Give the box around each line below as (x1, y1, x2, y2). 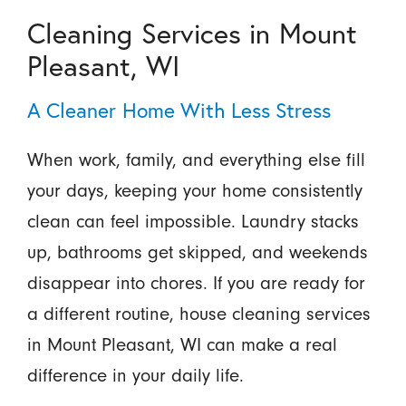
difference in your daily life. (26, 364, 244, 386)
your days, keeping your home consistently (26, 179, 362, 201)
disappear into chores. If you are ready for (26, 272, 365, 294)
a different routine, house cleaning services (26, 303, 371, 324)
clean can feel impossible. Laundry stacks (26, 210, 359, 232)
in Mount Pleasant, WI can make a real (26, 333, 337, 355)
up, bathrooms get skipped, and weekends (26, 241, 368, 263)
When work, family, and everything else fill (26, 149, 365, 170)
